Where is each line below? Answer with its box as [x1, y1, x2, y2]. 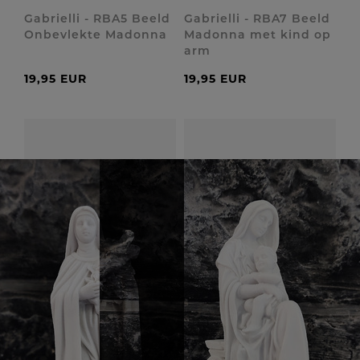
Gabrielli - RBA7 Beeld [184, 11, 330, 26]
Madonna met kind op [184, 27, 331, 42]
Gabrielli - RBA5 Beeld [24, 11, 170, 26]
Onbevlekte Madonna [24, 27, 167, 42]
